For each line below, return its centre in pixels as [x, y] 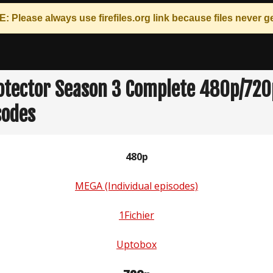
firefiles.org [124, 18]
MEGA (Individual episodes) [136, 186]
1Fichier [136, 215]
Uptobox [136, 244]
